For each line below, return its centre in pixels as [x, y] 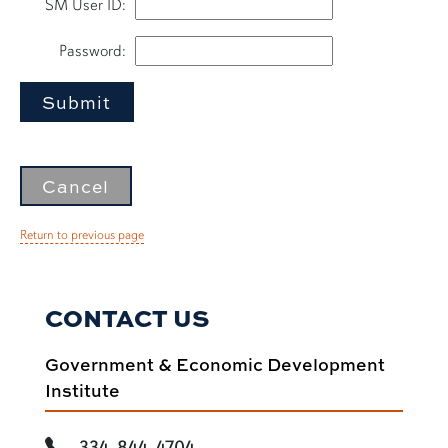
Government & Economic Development [214, 364]
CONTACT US [126, 317]
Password [90, 50]
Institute [82, 390]
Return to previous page [82, 234]
